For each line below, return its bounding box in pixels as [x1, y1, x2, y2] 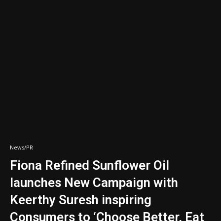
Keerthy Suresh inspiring [10, 192, 151, 207]
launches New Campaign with [10, 175, 178, 190]
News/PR [10, 144, 33, 151]
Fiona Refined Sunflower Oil [10, 158, 169, 173]
